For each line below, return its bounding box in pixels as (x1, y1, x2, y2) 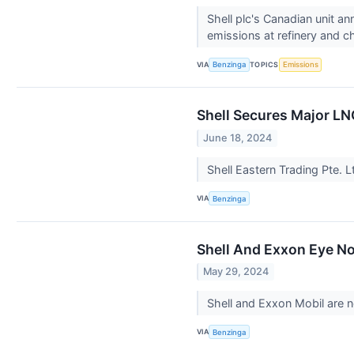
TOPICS (250, 59, 279, 69)
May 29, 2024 (203, 265, 269, 277)
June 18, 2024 (203, 131, 273, 144)
